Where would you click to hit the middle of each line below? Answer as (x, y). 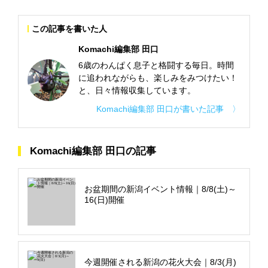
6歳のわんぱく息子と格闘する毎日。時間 (156, 65)
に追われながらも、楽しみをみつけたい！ (158, 77)
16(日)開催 (105, 200)
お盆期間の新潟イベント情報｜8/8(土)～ (160, 189)
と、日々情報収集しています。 (137, 90)
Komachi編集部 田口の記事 (93, 151)
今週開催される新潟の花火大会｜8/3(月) (160, 262)
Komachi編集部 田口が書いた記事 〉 (168, 109)
